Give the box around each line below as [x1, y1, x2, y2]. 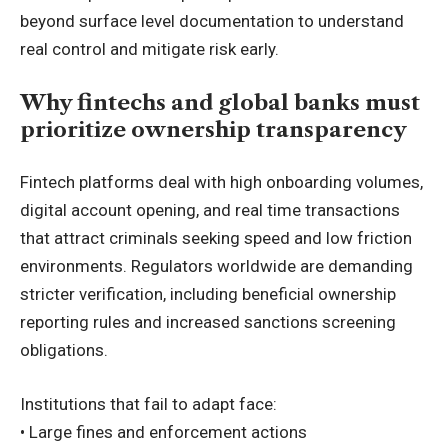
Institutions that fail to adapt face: [20, 393, 277, 414]
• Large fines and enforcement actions [20, 421, 307, 442]
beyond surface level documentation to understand [20, 11, 404, 32]
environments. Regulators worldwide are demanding [20, 256, 413, 277]
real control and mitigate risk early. [20, 39, 279, 60]
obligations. [20, 340, 108, 361]
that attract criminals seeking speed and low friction [20, 228, 412, 249]
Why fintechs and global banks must [20, 89, 420, 115]
